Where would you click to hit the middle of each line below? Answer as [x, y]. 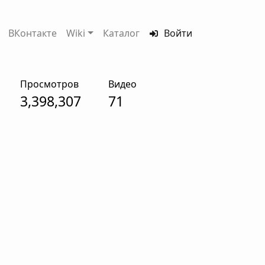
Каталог [121, 33]
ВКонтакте [32, 33]
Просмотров [49, 84]
